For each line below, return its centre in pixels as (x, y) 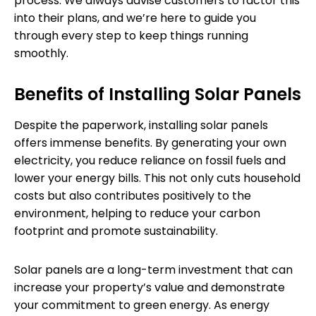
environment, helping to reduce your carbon (137, 213)
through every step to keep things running (131, 35)
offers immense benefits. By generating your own (150, 142)
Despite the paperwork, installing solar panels (141, 125)
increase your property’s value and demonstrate (150, 287)
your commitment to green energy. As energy (142, 305)
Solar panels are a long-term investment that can (153, 269)
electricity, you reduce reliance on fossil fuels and (150, 160)
